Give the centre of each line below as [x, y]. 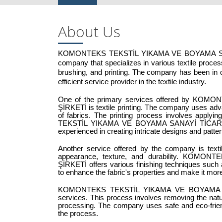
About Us [89, 32]
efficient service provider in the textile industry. [132, 82]
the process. [78, 214]
